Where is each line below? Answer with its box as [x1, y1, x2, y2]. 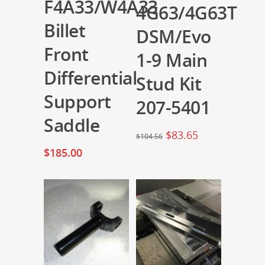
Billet [44, 18, 85, 43]
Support [44, 89, 111, 114]
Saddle [44, 113, 99, 137]
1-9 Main [136, 47, 207, 72]
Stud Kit [136, 71, 201, 96]
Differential [44, 66, 137, 90]
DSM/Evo [136, 24, 211, 49]
